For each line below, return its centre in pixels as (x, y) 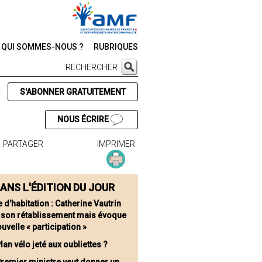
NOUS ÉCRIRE (84, 119)
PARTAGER (23, 144)
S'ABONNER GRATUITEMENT (73, 92)
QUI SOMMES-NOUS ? (42, 47)
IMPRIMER (116, 144)
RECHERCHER (92, 67)
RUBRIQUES (116, 47)
